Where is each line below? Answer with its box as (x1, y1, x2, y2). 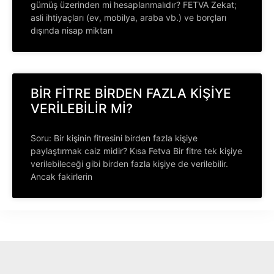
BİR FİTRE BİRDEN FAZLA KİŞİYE (31, 86, 231, 101)
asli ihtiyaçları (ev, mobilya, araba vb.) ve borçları (31, 12, 226, 23)
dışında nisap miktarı (31, 25, 113, 35)
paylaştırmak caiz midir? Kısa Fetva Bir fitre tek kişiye (31, 146, 242, 156)
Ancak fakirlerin (31, 171, 92, 182)
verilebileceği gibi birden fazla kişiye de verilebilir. (31, 158, 228, 169)
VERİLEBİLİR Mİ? (31, 101, 133, 116)
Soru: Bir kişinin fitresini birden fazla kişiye (31, 133, 198, 143)
